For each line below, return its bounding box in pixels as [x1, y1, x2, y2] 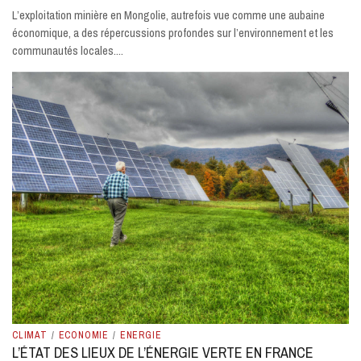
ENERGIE [119, 329, 162, 342]
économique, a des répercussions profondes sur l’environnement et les [12, 23, 334, 41]
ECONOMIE [58, 329, 110, 342]
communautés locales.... [12, 41, 123, 59]
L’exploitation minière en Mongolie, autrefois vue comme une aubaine [12, 6, 325, 23]
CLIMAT [12, 329, 48, 342]
